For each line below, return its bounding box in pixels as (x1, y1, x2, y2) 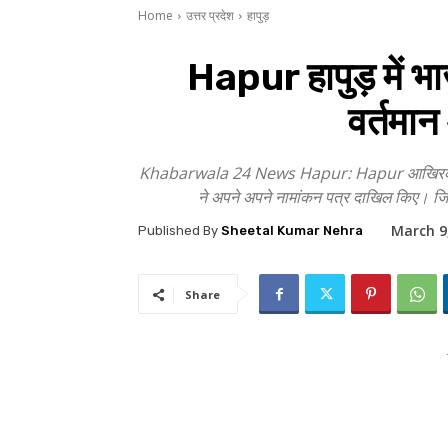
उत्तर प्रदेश (186, 7, 234, 24)
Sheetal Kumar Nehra (221, 223, 363, 239)
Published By (138, 223, 218, 239)
